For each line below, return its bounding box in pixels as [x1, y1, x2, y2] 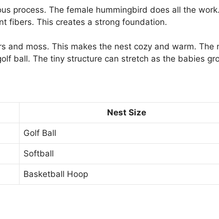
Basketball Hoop [23, 169, 88, 179]
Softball [23, 149, 54, 159]
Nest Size [107, 108, 146, 118]
